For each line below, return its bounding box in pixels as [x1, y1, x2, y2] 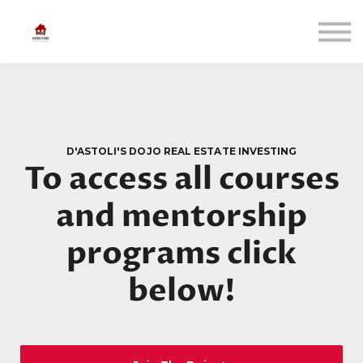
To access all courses [23, 158, 340, 201]
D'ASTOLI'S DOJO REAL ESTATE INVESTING [66, 145, 297, 157]
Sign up [147, 58, 216, 80]
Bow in [150, 31, 213, 53]
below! [127, 270, 236, 313]
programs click [66, 233, 297, 275]
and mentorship [56, 195, 307, 238]
